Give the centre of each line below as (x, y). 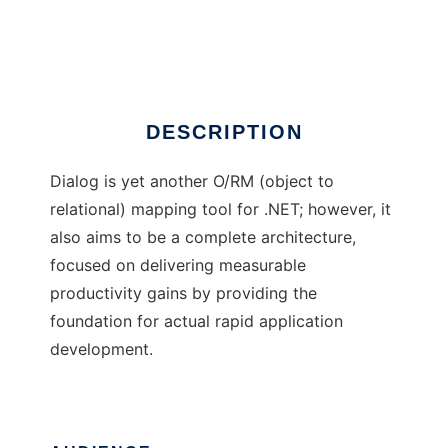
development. (101, 349)
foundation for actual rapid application (196, 321)
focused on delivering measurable (178, 265)
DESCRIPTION (224, 132)
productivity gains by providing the (183, 293)
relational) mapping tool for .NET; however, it (220, 209)
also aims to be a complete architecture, (203, 237)
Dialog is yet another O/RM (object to (192, 181)
